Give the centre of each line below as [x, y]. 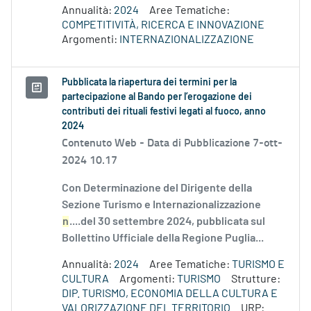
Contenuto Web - [104, 142]
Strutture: [256, 279]
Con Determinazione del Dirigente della [157, 188]
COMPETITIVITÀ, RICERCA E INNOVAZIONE [163, 25]
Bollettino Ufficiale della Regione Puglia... [163, 238]
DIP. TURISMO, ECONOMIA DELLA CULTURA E [170, 294]
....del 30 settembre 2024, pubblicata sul [167, 222]
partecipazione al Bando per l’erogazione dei [157, 98]
